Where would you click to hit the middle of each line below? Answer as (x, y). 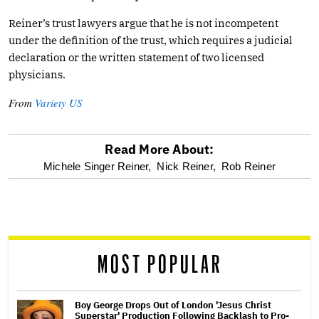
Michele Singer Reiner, (97, 166)
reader (42, 237)
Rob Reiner (249, 166)
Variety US (59, 102)
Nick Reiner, (186, 166)
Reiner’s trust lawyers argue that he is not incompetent (143, 23)
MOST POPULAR (159, 265)
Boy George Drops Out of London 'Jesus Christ (173, 305)
